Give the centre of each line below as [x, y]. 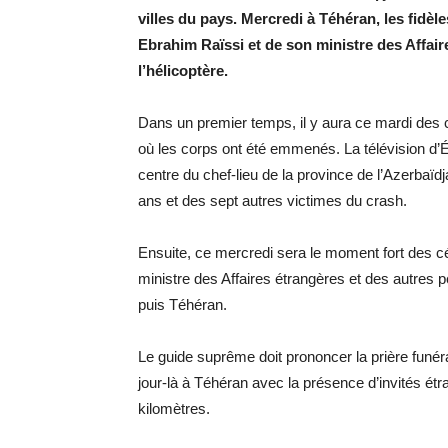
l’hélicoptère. [183, 70]
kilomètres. [174, 408]
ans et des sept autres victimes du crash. [272, 200]
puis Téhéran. [182, 304]
